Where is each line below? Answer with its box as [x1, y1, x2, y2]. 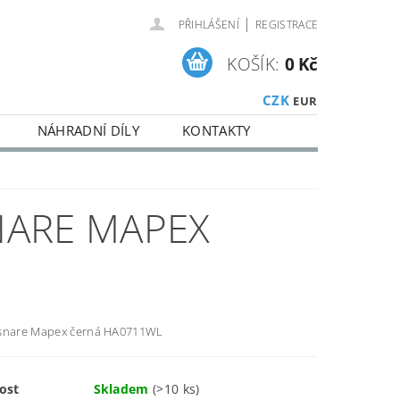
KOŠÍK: [227, 52, 280, 76]
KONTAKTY [181, 121, 251, 139]
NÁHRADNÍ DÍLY [37, 121, 139, 139]
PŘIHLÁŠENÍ [178, 17, 239, 32]
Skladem [93, 380, 154, 397]
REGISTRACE [254, 17, 319, 32]
